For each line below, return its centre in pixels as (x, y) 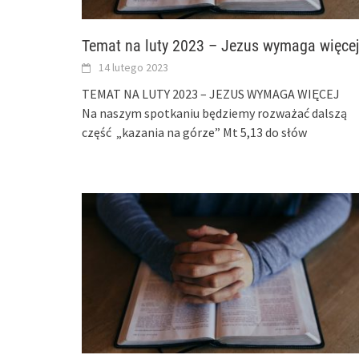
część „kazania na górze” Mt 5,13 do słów (194, 132)
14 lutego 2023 (133, 67)
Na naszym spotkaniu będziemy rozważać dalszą (214, 113)
